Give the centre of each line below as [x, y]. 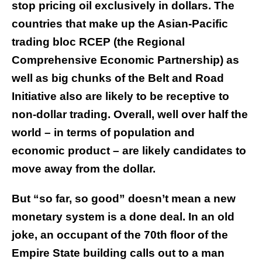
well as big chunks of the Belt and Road [118, 78]
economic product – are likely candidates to [129, 151]
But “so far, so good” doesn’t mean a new [124, 199]
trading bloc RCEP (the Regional [98, 42]
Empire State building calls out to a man [118, 253]
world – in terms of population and [103, 133]
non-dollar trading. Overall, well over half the [130, 115]
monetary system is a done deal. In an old [123, 217]
